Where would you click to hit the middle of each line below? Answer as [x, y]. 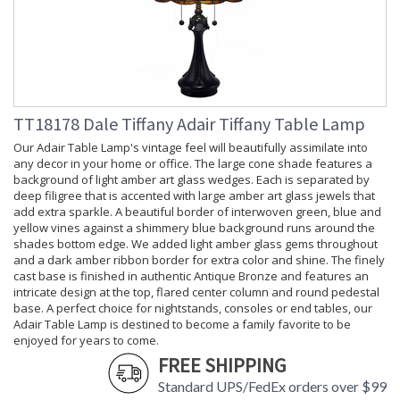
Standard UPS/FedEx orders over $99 [272, 387]
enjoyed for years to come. [86, 341]
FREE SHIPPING [222, 366]
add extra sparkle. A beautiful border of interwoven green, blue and [197, 212]
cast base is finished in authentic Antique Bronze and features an [191, 276]
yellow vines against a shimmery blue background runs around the [194, 228]
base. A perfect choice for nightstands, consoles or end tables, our [193, 308]
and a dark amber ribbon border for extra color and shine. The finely [199, 260]
